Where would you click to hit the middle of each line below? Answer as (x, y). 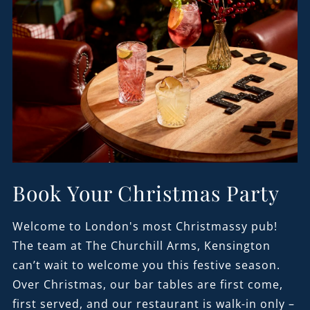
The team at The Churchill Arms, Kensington (141, 245)
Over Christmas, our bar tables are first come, (147, 284)
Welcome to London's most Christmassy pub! (145, 226)
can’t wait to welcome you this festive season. (146, 265)
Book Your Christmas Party (146, 193)
